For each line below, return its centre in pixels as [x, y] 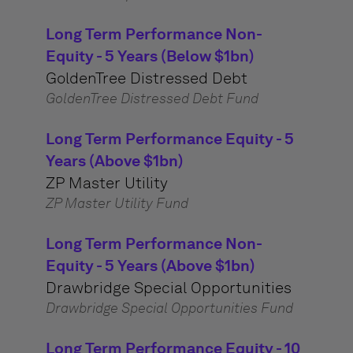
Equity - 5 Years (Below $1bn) [150, 56]
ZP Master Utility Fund [117, 203]
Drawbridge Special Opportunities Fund [169, 308]
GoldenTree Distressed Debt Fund [152, 98]
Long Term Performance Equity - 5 [169, 139]
